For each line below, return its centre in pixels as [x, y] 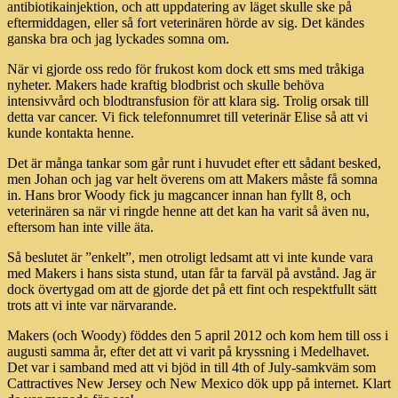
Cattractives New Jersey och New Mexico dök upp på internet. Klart [199, 383]
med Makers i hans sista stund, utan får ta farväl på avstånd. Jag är [191, 273]
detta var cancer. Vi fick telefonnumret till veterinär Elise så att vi [187, 116]
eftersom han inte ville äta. [80, 227]
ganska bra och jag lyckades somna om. [118, 38]
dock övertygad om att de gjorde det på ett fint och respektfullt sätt [192, 289]
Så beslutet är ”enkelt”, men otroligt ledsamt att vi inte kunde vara [190, 257]
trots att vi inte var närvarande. [92, 305]
